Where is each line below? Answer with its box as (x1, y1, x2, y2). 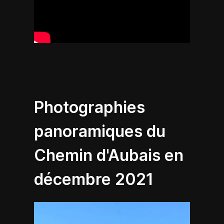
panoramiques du (34, 121, 165, 141)
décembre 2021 (34, 169, 153, 189)
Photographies (34, 97, 145, 117)
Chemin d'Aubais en (34, 145, 183, 165)
